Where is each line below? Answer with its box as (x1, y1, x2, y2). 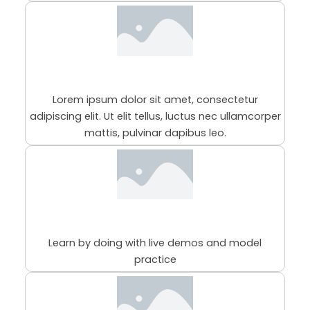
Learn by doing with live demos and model (48, 236, 262, 250)
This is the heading (97, 72, 213, 90)
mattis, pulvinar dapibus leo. (84, 125, 226, 140)
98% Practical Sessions (84, 216, 226, 234)
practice (134, 253, 176, 267)
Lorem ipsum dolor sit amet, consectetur (52, 92, 258, 107)
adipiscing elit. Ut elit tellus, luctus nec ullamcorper (29, 109, 281, 123)
